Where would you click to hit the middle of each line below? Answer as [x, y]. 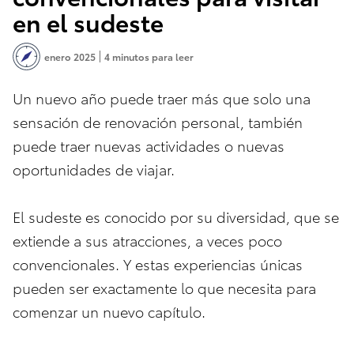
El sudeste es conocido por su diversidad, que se [176, 216]
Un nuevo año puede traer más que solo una [162, 97]
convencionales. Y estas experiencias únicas [158, 263]
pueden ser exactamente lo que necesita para [164, 287]
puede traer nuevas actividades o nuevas [149, 145]
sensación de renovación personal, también [158, 121]
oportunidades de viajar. [94, 168]
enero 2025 [70, 56]
